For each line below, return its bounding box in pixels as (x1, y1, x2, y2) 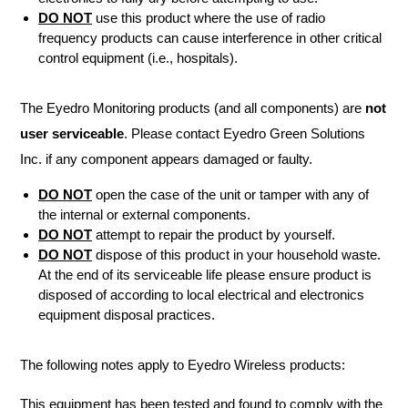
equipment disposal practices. (38, 307, 215, 323)
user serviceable (20, 125, 124, 141)
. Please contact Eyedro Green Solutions (124, 125, 365, 141)
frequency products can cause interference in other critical (38, 29, 382, 46)
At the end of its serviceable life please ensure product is (38, 267, 372, 283)
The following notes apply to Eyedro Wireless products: (20, 357, 345, 373)
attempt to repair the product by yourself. (92, 227, 335, 243)
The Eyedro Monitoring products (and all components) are (20, 99, 365, 116)
